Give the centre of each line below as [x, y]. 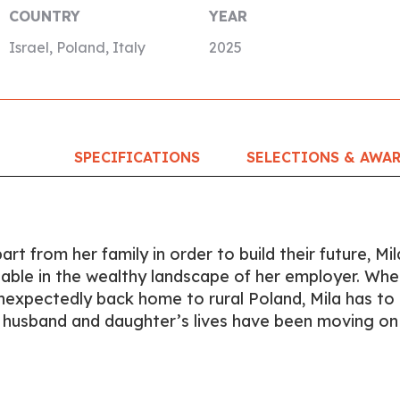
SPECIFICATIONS [137, 157]
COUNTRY [44, 16]
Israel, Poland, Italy [77, 47]
